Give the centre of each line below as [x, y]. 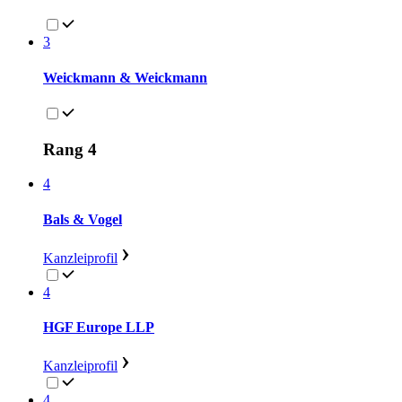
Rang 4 [70, 149]
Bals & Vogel [83, 219]
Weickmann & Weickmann [125, 77]
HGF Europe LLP [99, 328]
